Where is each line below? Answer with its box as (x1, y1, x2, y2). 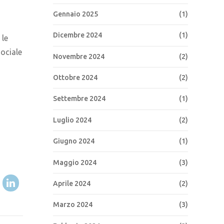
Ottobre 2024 (53, 73, 97, 82)
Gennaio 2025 (53, 9, 98, 18)
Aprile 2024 (53, 179, 90, 187)
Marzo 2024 (53, 200, 92, 209)
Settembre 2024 (53, 94, 105, 103)
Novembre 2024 (53, 52, 104, 60)
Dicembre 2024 (53, 31, 102, 39)
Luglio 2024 (53, 115, 91, 124)
